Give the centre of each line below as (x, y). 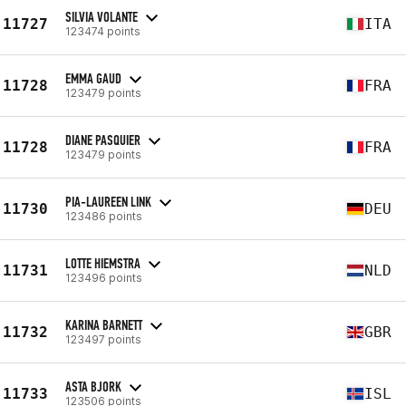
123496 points (104, 277)
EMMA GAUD (93, 78)
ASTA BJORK (93, 386)
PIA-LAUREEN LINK (108, 201)
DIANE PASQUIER (103, 140)
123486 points (104, 216)
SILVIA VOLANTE (101, 16)
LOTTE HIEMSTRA (103, 263)
